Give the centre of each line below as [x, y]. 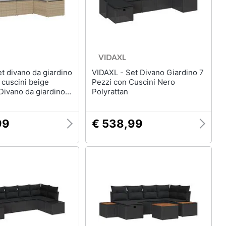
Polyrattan [110, 92]
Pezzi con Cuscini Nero [133, 82]
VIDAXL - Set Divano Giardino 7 [108, 72]
